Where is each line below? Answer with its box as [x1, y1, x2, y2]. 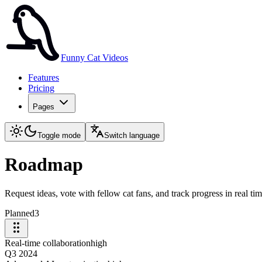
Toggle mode [37, 131, 81, 140]
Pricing [28, 83, 54, 93]
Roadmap [5, 154, 83, 175]
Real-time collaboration [5, 237, 91, 248]
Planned [5, 208, 35, 218]
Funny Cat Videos [61, 53, 128, 63]
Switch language [104, 131, 160, 140]
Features [28, 73, 59, 82]
